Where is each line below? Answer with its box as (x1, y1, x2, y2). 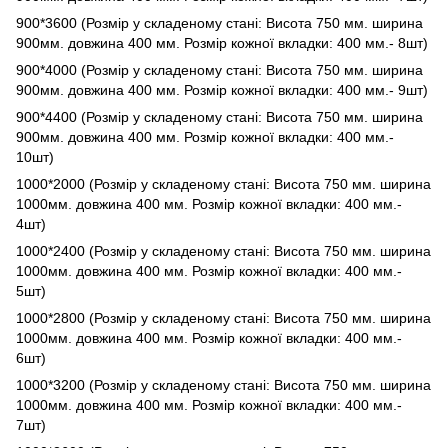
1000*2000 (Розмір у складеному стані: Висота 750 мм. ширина (16, 175, 431, 192)
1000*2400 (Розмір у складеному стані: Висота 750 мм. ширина (16, 242, 431, 259)
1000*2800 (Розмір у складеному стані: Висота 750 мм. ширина (16, 309, 431, 326)
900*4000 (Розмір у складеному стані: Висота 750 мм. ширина (16, 61, 423, 78)
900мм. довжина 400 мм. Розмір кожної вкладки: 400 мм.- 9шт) (16, 81, 428, 98)
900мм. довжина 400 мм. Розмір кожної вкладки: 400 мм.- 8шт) (16, 34, 428, 51)
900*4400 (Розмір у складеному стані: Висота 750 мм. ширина (16, 108, 423, 125)
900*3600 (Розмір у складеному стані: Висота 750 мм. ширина (16, 14, 423, 31)
